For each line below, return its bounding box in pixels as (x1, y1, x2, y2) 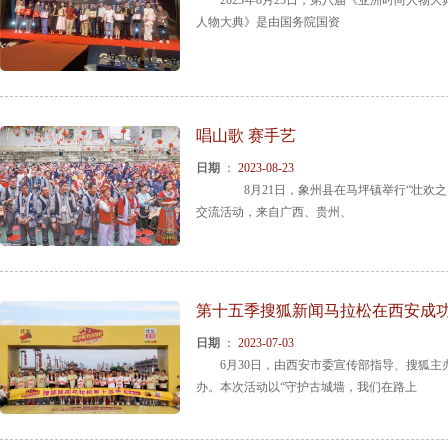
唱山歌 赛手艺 (196, 126, 296, 144)
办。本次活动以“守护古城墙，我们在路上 (196, 380, 417, 394)
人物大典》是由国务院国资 (196, 15, 340, 30)
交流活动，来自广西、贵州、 (196, 204, 352, 219)
